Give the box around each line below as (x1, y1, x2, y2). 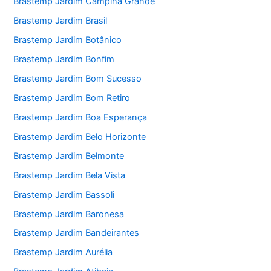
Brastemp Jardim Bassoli (13, 189, 115, 200)
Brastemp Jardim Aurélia (13, 247, 113, 258)
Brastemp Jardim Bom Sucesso (13, 73, 142, 84)
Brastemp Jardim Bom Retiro (13, 92, 131, 103)
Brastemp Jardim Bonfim (13, 54, 115, 65)
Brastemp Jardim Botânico (13, 34, 122, 46)
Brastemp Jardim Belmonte (13, 150, 125, 162)
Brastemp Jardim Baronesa (13, 208, 125, 220)
